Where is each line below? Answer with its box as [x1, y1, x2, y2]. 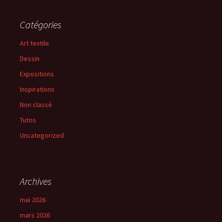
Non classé [20, 100, 52, 110]
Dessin [20, 54, 40, 63]
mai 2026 [20, 195, 46, 205]
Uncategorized [20, 131, 64, 140]
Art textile [20, 39, 49, 48]
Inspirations [20, 85, 55, 94]
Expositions [20, 69, 54, 79]
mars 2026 [20, 211, 50, 220]
